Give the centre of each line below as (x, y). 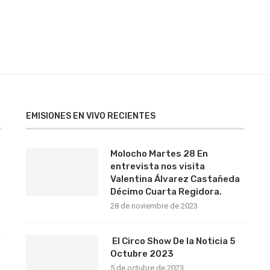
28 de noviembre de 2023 (154, 206)
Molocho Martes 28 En (159, 154)
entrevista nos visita (157, 166)
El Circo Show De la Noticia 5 (173, 241)
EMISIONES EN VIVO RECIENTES (90, 116)
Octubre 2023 (142, 254)
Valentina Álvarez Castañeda (175, 179)
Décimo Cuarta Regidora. (166, 192)
